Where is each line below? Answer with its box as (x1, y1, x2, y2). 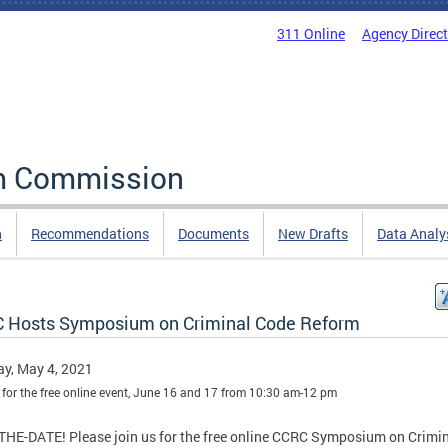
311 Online (277, 24, 345, 43)
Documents (178, 224, 249, 243)
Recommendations (31, 224, 149, 243)
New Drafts (278, 224, 348, 243)
